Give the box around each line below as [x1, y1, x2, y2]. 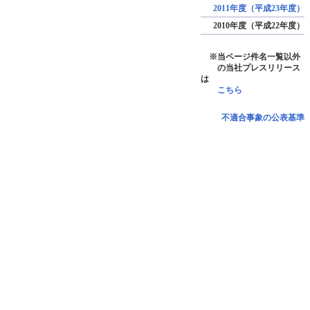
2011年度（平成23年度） [213, 3, 304, 13]
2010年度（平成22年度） [213, 21, 304, 30]
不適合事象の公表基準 [221, 113, 304, 122]
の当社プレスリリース [201, 63, 300, 73]
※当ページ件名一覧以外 [201, 52, 300, 62]
